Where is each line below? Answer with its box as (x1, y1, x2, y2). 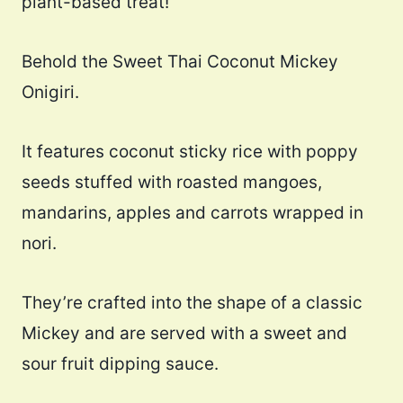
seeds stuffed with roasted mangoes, (22, 172, 322, 193)
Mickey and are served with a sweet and (22, 323, 347, 345)
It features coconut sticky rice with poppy (22, 141, 358, 163)
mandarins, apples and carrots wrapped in (22, 202, 363, 224)
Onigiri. (22, 82, 79, 103)
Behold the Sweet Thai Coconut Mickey (22, 51, 338, 73)
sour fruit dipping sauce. (22, 354, 219, 375)
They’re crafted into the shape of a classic (22, 292, 363, 314)
